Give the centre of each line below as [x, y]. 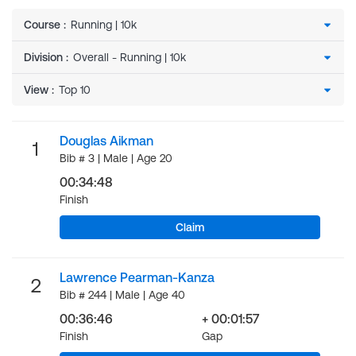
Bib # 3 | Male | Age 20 [116, 158]
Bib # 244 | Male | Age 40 [122, 295]
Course [42, 25]
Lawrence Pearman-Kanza [137, 277]
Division [43, 57]
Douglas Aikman [106, 141]
